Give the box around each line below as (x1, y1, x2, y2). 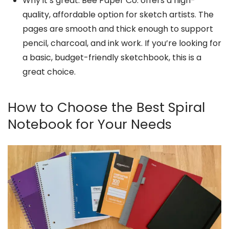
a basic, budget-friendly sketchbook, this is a (22, 52, 201, 64)
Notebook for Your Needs (8, 114, 172, 133)
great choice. (22, 66, 76, 78)
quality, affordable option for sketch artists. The (22, 9, 214, 21)
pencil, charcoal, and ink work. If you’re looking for (22, 37, 221, 50)
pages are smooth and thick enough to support (22, 23, 213, 35)
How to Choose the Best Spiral (8, 98, 205, 117)
